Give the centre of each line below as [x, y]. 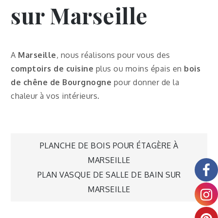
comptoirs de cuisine [52, 68]
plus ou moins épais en [138, 68]
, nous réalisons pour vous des [113, 55]
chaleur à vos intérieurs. [56, 96]
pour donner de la [145, 82]
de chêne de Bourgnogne [61, 82]
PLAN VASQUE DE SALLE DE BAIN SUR [109, 174]
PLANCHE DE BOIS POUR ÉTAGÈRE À [109, 145]
